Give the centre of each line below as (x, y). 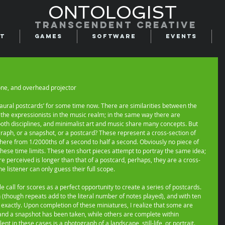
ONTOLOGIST (113, 12)
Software (114, 36)
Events (181, 36)
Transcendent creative (116, 25)
